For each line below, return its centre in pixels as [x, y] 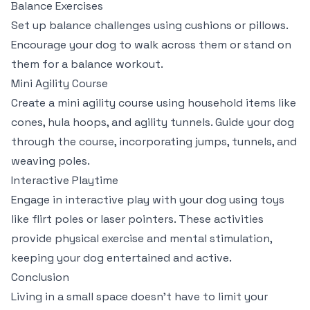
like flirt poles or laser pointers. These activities [137, 219]
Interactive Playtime [65, 180]
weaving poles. [51, 161]
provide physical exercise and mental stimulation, [142, 238]
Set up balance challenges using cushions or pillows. [149, 25]
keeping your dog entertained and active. [121, 258]
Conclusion [40, 277]
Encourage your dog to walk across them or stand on [151, 45]
